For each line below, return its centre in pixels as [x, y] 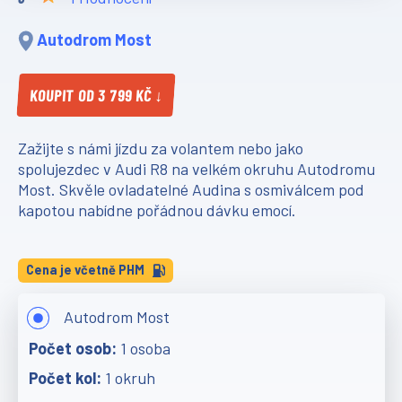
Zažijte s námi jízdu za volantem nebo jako [160, 149]
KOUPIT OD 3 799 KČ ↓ [96, 96]
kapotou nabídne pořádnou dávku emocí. [157, 210]
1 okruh [130, 377]
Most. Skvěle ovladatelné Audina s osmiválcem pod [191, 190]
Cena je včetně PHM [86, 270]
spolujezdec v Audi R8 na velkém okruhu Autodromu [196, 169]
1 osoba [145, 348]
